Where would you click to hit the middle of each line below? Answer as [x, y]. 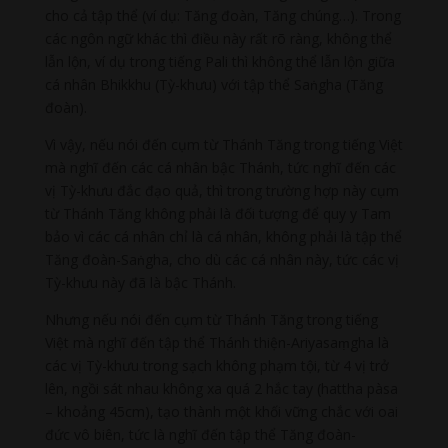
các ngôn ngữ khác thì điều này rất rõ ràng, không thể [218, 39]
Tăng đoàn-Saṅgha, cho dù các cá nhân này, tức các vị [221, 260]
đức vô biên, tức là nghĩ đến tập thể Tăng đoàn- [200, 435]
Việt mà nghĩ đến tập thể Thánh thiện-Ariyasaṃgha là [216, 343]
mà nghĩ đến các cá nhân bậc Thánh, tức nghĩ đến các [220, 168]
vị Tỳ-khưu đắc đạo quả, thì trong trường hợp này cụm [221, 191]
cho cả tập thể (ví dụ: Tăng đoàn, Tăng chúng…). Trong [222, 16]
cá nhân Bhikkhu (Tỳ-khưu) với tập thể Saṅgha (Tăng [213, 85]
